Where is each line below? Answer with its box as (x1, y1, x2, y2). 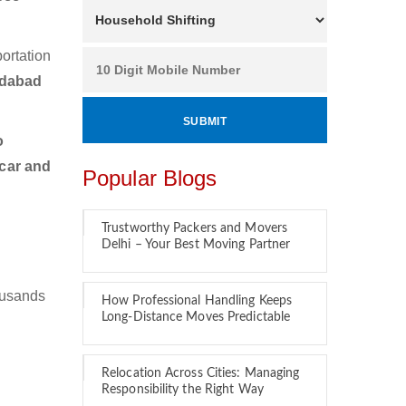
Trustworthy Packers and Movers (101, 222, 288, 235)
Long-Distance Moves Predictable (101, 311, 291, 324)
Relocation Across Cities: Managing (101, 367, 300, 380)
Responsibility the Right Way (101, 383, 264, 396)
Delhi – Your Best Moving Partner (101, 238, 291, 251)
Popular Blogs (82, 166, 217, 190)
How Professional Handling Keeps (101, 295, 293, 307)
